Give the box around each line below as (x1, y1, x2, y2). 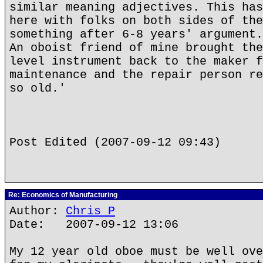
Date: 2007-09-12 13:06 (9, 218, 178, 231)
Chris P (66, 204, 115, 218)
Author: (9, 204, 66, 218)
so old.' (9, 82, 66, 95)
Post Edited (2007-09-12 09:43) (9, 136, 221, 149)
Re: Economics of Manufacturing (6, 191, 117, 199)
